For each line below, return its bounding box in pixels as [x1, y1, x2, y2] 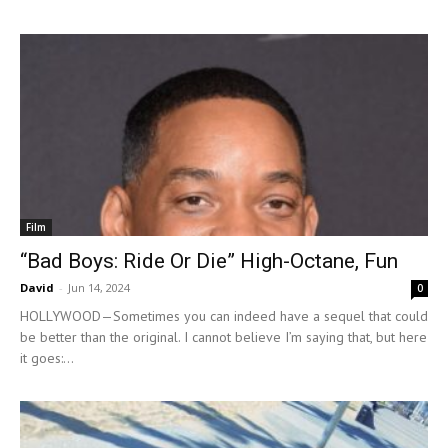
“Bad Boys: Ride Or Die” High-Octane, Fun [20, 248, 398, 273]
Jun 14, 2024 [68, 279, 130, 295]
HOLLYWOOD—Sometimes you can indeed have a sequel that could [20, 306, 428, 325]
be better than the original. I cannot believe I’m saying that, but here [20, 327, 427, 346]
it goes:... [20, 348, 74, 367]
